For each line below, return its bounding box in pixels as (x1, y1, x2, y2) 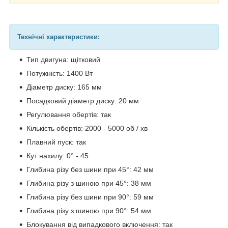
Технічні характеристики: (17, 33, 100, 41)
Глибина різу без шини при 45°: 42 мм (26, 165, 154, 174)
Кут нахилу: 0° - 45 (26, 151, 89, 160)
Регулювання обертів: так (26, 110, 111, 119)
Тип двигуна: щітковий (26, 55, 100, 64)
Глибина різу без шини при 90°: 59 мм (26, 192, 154, 201)
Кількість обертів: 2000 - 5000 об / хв (26, 124, 148, 132)
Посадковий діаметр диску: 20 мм (26, 96, 139, 105)
